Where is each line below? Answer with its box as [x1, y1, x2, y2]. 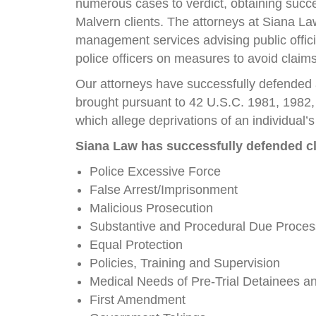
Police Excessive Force [90, 164, 221, 178]
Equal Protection [90, 238, 183, 252]
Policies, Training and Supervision [90, 256, 281, 270]
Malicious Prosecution [90, 201, 214, 215]
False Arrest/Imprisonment [90, 183, 238, 197]
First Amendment [90, 293, 186, 307]
